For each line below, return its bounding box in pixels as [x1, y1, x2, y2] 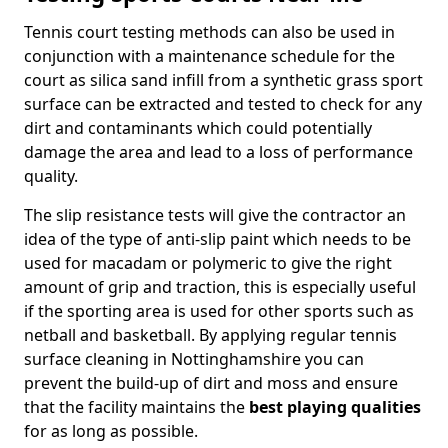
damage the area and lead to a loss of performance [24, 141, 413, 163]
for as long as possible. [24, 420, 198, 442]
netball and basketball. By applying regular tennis [24, 324, 397, 346]
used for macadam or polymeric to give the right [24, 252, 392, 274]
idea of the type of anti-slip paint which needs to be [24, 228, 411, 250]
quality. [24, 165, 78, 187]
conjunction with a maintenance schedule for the [24, 45, 395, 67]
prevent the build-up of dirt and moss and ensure [24, 372, 398, 394]
